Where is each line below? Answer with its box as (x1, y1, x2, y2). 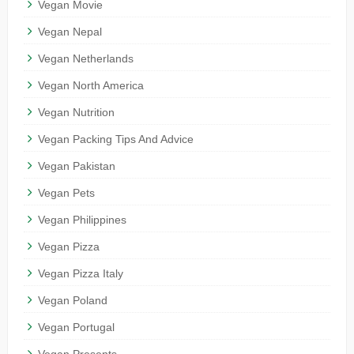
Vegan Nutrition (37, 106, 115, 119)
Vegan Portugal (37, 321, 115, 334)
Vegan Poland (37, 294, 107, 307)
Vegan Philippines (37, 213, 126, 227)
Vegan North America (37, 79, 144, 92)
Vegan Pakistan (37, 160, 115, 173)
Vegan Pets (37, 186, 95, 200)
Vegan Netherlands (37, 52, 134, 66)
